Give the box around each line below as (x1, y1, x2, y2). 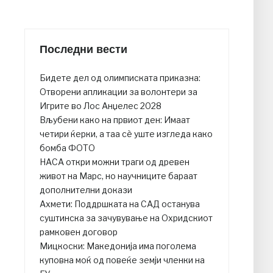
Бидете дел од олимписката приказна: (40, 73, 200, 83)
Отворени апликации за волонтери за (40, 87, 197, 97)
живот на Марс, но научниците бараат (40, 171, 197, 182)
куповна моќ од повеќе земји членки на (40, 255, 205, 266)
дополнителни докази (40, 185, 132, 196)
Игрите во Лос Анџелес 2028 (40, 101, 161, 112)
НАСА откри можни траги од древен (40, 157, 190, 168)
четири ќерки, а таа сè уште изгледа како (40, 129, 213, 140)
